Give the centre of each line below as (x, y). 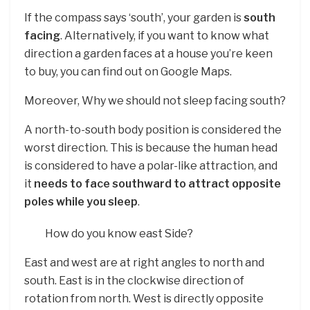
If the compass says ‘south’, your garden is (134, 18)
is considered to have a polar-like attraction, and (151, 166)
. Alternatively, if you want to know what (165, 36)
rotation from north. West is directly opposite (144, 299)
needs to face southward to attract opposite (157, 184)
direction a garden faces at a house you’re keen (148, 54)
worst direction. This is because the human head (151, 148)
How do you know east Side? (119, 234)
